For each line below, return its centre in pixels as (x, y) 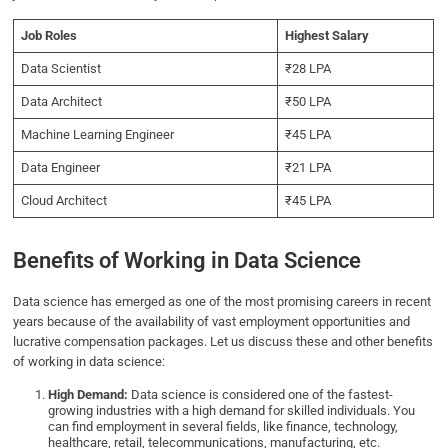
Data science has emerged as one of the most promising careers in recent (222, 301)
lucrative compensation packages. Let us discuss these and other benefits (223, 341)
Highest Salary (326, 36)
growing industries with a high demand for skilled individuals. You (232, 410)
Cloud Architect (63, 201)
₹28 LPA (307, 69)
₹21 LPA (307, 168)
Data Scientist (60, 69)
